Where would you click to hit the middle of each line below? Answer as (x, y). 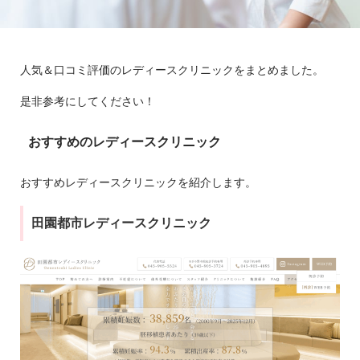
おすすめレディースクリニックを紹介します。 (138, 182)
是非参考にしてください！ (88, 101)
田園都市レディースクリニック (121, 223)
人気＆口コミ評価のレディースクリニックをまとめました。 (172, 70)
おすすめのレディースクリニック (125, 141)
